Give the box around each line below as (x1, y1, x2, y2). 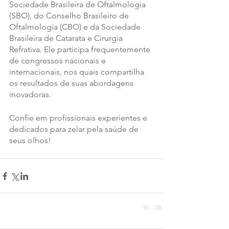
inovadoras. (9, 89, 51, 100)
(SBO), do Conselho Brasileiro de (9, 11, 131, 21)
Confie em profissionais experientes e (9, 113, 149, 123)
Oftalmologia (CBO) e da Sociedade (9, 22, 143, 32)
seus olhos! (9, 135, 51, 146)
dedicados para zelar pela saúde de (9, 124, 141, 134)
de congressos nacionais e (9, 56, 108, 66)
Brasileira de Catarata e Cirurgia (9, 33, 125, 43)
